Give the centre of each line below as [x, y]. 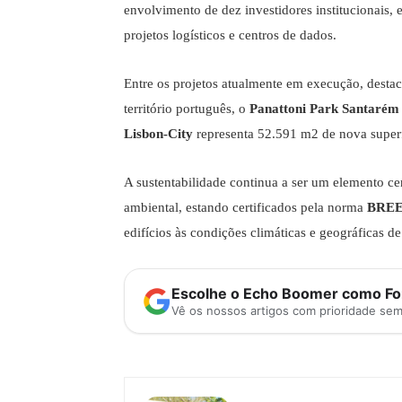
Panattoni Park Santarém [324, 109]
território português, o [187, 109]
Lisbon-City [158, 134]
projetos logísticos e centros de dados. [230, 35]
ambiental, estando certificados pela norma [245, 208]
